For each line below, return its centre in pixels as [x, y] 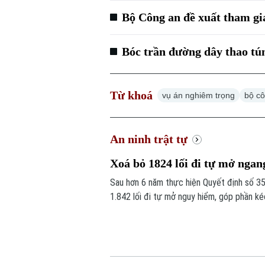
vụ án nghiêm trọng [199, 96]
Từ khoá [132, 96]
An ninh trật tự [149, 139]
